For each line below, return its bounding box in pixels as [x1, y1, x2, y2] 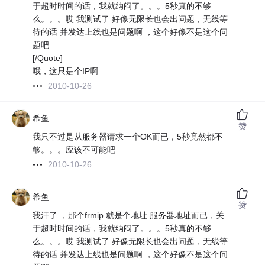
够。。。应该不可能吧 [33, 145, 116, 155]
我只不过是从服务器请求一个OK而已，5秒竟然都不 [33, 132, 224, 142]
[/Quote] [33, 53, 63, 63]
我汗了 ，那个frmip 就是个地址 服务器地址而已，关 [33, 211, 225, 221]
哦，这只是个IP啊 [33, 66, 99, 76]
